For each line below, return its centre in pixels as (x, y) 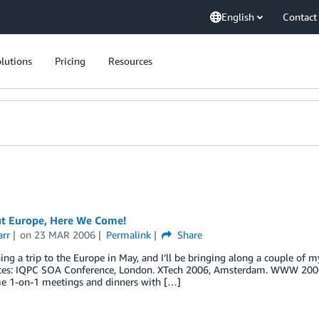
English (238, 17)
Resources (130, 61)
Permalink (129, 235)
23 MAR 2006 (65, 235)
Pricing (70, 61)
